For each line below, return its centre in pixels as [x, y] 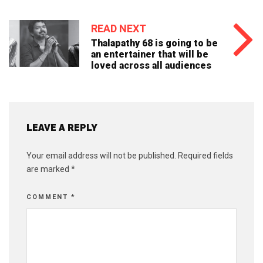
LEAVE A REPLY [62, 127]
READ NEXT [119, 28]
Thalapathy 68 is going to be [154, 43]
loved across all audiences [151, 65]
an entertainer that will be [150, 54]
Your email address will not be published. [101, 155]
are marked [49, 169]
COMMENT [49, 197]
